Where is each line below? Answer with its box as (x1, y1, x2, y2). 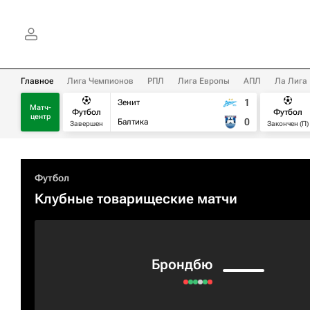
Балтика (118, 117, 148, 127)
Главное (21, 76, 53, 86)
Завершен (70, 119, 103, 127)
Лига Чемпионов (67, 76, 134, 86)
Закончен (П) (267, 119, 309, 127)
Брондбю (152, 256, 212, 273)
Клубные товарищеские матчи (35, 190, 237, 207)
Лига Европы (178, 76, 230, 86)
